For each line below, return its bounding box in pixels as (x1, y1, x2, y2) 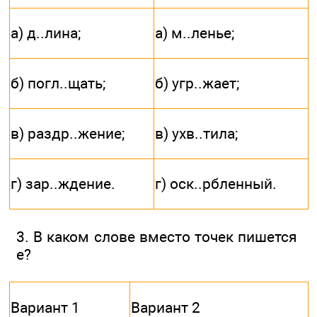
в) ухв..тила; (155, 125, 238, 143)
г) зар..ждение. (11, 175, 115, 193)
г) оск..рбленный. (155, 175, 277, 193)
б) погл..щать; (11, 74, 105, 93)
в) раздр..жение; (11, 125, 125, 143)
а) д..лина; (11, 24, 81, 42)
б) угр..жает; (155, 74, 239, 93)
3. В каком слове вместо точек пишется (16, 228, 297, 246)
